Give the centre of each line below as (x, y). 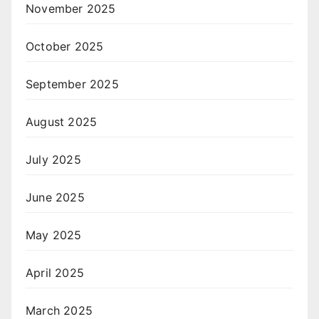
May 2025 (54, 235)
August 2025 (62, 122)
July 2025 (53, 160)
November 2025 (71, 9)
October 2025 (65, 47)
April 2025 (55, 273)
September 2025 (72, 84)
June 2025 (55, 198)
